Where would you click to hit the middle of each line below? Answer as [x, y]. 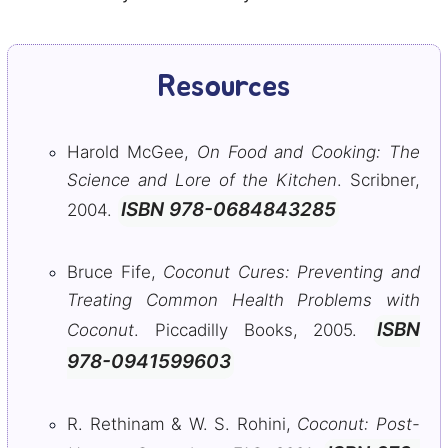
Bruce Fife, [115, 272]
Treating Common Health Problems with [243, 300]
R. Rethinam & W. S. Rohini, [182, 424]
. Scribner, [379, 180]
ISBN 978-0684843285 [228, 209]
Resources [224, 87]
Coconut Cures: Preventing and [292, 272]
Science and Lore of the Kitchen [202, 180]
